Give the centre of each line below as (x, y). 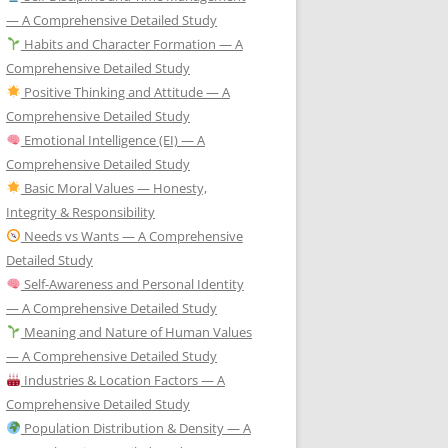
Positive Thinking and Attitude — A (125, 91)
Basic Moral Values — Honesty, (113, 187)
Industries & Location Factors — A (122, 379)
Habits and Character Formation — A (131, 43)
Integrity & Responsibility (80, 211)
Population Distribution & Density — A (135, 427)
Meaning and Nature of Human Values (136, 331)
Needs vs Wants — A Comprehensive (131, 235)
